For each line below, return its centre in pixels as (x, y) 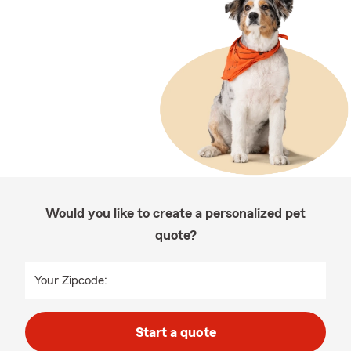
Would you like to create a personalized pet (175, 213)
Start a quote (175, 332)
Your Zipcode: (71, 280)
